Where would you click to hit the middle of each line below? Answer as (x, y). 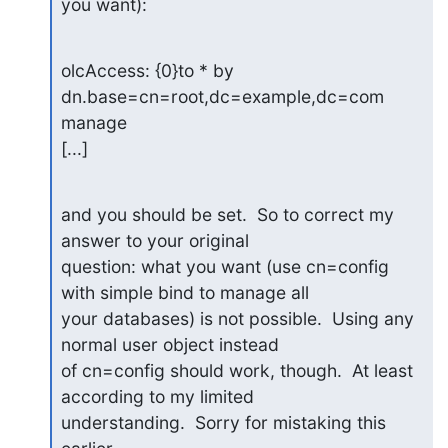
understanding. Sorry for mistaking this (223, 422)
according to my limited (157, 396)
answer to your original (154, 240)
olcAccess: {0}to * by (147, 70)
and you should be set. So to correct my (227, 214)
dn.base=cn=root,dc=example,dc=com (222, 96)
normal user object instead (169, 344)
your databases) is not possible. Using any (237, 318)
